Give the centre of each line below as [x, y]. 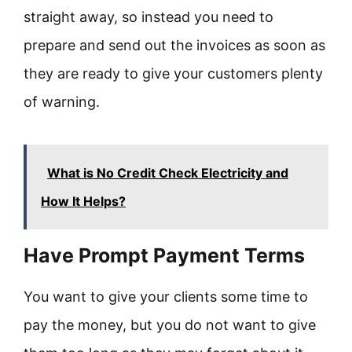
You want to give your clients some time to [166, 297]
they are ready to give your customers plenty [173, 73]
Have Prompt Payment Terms [164, 255]
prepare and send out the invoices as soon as [174, 45]
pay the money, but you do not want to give [170, 325]
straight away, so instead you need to [148, 17]
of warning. [62, 102]
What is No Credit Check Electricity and [168, 173]
